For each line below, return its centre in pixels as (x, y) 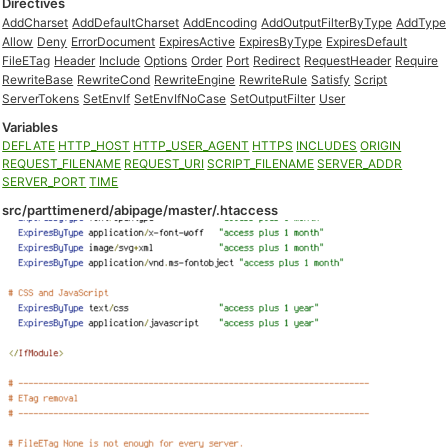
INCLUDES (327, 145)
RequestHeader (348, 60)
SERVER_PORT (44, 181)
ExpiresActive (197, 41)
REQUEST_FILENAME (62, 163)
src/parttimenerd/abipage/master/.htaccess (140, 210)
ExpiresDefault (367, 41)
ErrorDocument (113, 41)
